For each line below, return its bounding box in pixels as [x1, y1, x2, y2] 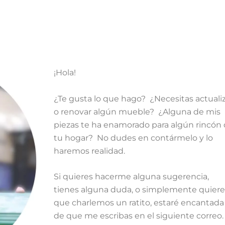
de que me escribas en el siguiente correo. [53, 211, 223, 221]
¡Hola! [53, 67, 76, 77]
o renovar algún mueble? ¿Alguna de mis [53, 106, 222, 117]
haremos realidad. [53, 146, 127, 156]
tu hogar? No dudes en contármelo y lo [53, 133, 213, 143]
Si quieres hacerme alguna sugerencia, [53, 172, 209, 182]
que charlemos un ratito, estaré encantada [53, 198, 224, 208]
